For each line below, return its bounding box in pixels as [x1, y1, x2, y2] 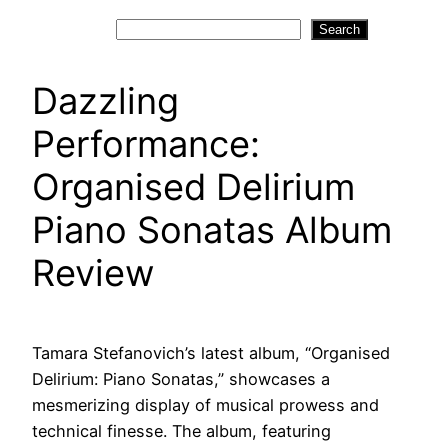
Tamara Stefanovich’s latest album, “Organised [32, 343, 390, 364]
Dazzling [32, 79, 179, 124]
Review [32, 251, 154, 296]
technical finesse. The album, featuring [32, 421, 331, 442]
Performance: [32, 122, 260, 167]
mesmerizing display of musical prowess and [32, 395, 379, 416]
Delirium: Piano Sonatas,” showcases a [32, 369, 330, 390]
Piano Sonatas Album [32, 208, 392, 253]
